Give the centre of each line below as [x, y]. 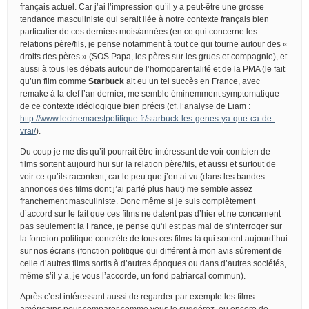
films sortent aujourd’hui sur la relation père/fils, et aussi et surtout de [148, 164]
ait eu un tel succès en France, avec [192, 81]
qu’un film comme [54, 81]
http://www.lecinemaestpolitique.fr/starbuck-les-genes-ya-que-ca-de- [147, 118]
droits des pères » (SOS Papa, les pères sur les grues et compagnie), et [153, 56]
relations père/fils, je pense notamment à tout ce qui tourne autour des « [154, 44]
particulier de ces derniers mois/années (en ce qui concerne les [139, 31]
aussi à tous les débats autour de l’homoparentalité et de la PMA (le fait [152, 69]
